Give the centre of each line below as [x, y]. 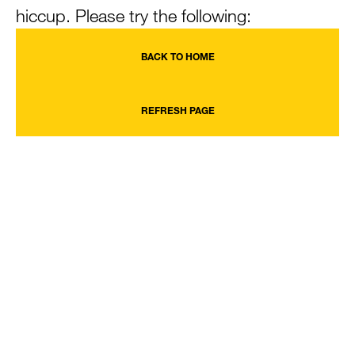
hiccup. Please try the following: [134, 15]
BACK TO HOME [177, 56]
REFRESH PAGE [177, 110]
